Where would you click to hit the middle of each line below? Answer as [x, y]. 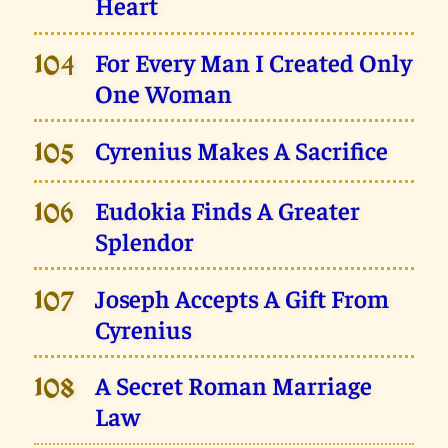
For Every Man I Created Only [254, 61]
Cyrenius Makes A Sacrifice [242, 149]
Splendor [145, 241]
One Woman [164, 92]
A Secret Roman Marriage [234, 385]
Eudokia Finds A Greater [228, 210]
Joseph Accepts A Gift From [242, 297]
